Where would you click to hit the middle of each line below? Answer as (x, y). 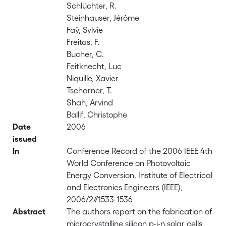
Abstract (29, 211)
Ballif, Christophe (97, 115)
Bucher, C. (86, 54)
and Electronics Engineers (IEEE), (125, 187)
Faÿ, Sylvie (85, 30)
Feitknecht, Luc (94, 66)
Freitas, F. (83, 42)
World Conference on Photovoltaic (129, 163)
